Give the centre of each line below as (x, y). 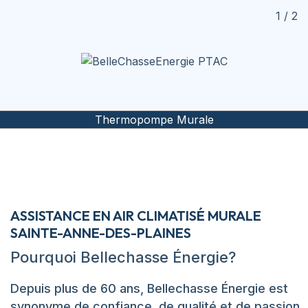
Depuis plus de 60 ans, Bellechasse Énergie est (149, 288)
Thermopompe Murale (154, 119)
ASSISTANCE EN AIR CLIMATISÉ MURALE (136, 215)
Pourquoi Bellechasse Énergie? (123, 257)
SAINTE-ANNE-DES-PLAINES (101, 232)
